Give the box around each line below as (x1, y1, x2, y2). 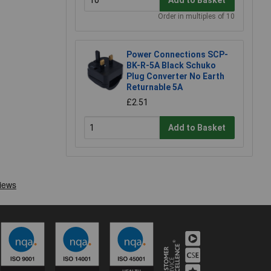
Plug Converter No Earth (126, 71, 224, 82)
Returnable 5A (126, 82, 183, 93)
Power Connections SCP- (126, 50, 228, 60)
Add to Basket (168, 122, 226, 132)
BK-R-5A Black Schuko (126, 60, 216, 71)
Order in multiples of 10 (158, 12, 235, 21)
